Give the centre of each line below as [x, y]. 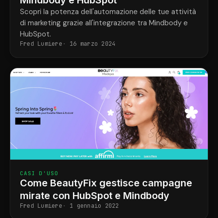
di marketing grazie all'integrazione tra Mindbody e [104, 23]
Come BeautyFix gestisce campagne [106, 183]
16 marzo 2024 [93, 44]
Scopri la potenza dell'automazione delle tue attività [108, 11]
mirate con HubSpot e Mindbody [95, 196]
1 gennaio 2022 [94, 206]
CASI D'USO [39, 173]
